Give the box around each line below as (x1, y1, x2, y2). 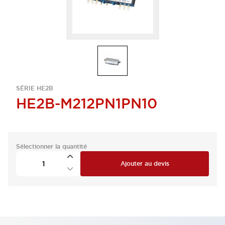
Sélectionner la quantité (16, 143, 87, 151)
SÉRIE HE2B (16, 84, 53, 92)
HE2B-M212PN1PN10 (16, 94, 157, 113)
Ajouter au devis (120, 160, 169, 168)
